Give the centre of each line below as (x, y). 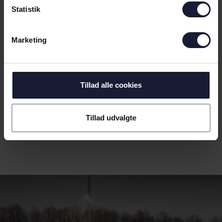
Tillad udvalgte (111, 117)
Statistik (26, 9)
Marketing (29, 40)
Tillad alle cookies (111, 85)
